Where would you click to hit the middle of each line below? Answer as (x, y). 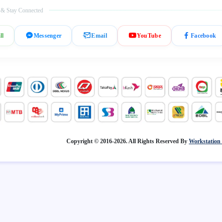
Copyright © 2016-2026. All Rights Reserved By (128, 141)
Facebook (203, 35)
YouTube (149, 35)
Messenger (48, 35)
